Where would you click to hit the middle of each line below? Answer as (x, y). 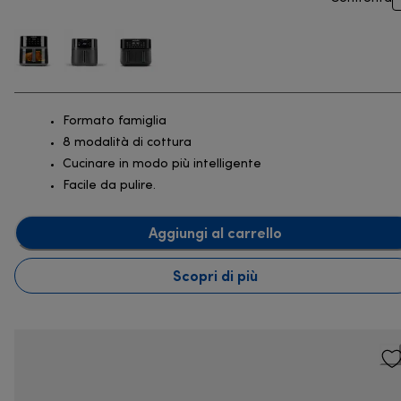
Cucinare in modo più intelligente (162, 165)
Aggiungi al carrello (215, 232)
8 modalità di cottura (127, 143)
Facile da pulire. (109, 186)
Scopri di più (215, 275)
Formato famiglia (115, 122)
